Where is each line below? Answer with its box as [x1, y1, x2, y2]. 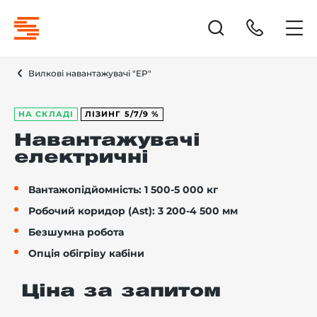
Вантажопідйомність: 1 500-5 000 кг [28, 183, 218, 196]
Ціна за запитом [21, 284, 221, 299]
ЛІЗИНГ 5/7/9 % [84, 109, 160, 119]
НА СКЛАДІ [18, 109, 74, 119]
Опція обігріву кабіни [28, 247, 144, 260]
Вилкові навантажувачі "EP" [28, 68, 151, 79]
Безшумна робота [28, 226, 124, 238]
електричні [14, 150, 149, 166]
